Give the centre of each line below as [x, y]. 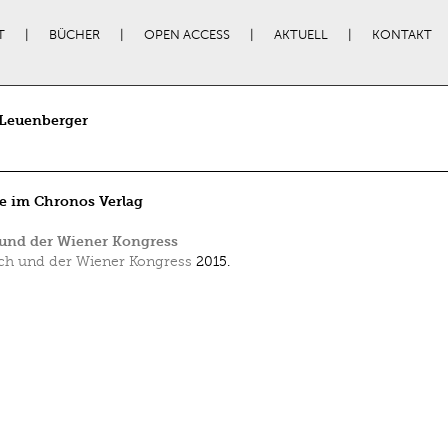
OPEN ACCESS [186, 35]
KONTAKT [401, 35]
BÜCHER [74, 35]
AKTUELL [300, 35]
